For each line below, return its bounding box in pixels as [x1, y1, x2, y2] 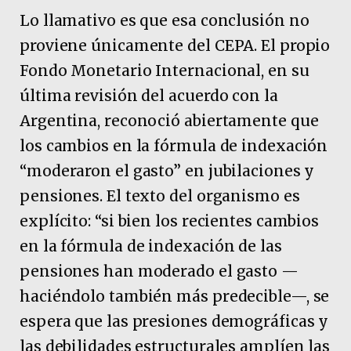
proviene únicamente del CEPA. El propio [20, 35, 331, 55]
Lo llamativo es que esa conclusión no [20, 10, 309, 30]
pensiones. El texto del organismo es [20, 186, 300, 205]
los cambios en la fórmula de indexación [20, 136, 328, 155]
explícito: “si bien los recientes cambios [20, 211, 320, 230]
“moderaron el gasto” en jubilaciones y [20, 161, 315, 180]
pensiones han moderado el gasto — [20, 261, 299, 280]
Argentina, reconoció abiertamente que [20, 110, 319, 130]
